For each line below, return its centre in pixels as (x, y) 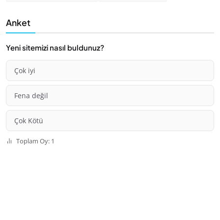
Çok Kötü (29, 121)
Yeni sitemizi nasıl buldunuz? (55, 48)
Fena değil (31, 96)
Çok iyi (25, 71)
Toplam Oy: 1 (35, 141)
